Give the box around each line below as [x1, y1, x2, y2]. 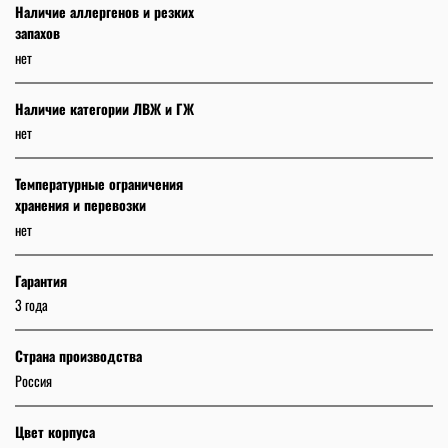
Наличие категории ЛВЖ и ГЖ [15, 97, 194, 119]
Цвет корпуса [15, 420, 95, 442]
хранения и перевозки [15, 194, 146, 216]
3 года [15, 294, 48, 316]
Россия [15, 369, 52, 391]
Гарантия [15, 269, 67, 291]
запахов [15, 22, 60, 44]
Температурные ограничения [15, 173, 183, 195]
